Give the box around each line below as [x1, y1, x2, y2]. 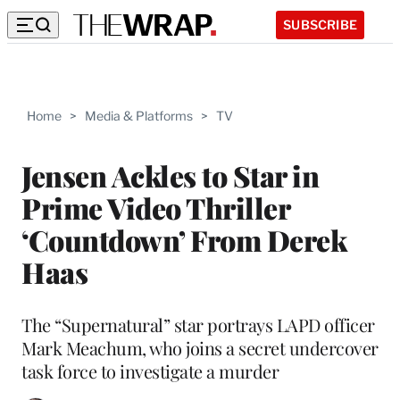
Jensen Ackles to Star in [21, 155, 319, 195]
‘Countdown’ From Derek [21, 220, 346, 259]
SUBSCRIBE [283, 16, 357, 32]
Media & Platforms [85, 108, 193, 123]
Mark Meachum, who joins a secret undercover [21, 335, 379, 360]
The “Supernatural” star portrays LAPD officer [21, 312, 375, 337]
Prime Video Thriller [21, 187, 289, 227]
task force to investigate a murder [21, 358, 279, 383]
